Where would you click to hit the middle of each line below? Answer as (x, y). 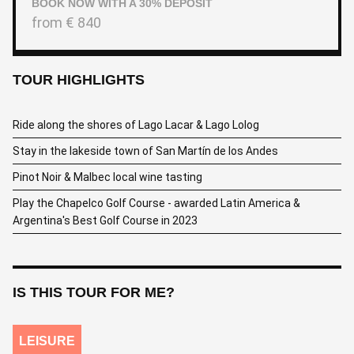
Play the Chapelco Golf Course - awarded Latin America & (156, 203)
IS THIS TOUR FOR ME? (94, 292)
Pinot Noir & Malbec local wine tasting (107, 177)
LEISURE (47, 341)
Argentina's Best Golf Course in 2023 (105, 220)
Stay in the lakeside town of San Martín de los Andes (145, 151)
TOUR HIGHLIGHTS (79, 80)
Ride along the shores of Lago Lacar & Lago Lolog (136, 125)
